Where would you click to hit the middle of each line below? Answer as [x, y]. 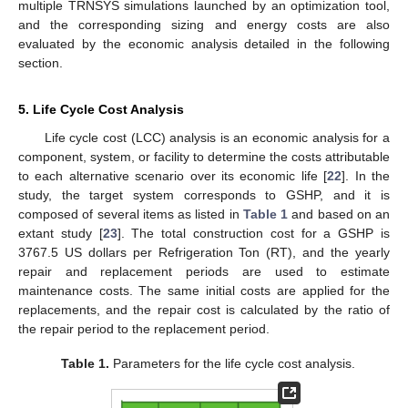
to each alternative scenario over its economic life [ [173, 175]
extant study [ [61, 233]
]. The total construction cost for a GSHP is [254, 233]
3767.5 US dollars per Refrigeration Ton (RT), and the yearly [204, 252]
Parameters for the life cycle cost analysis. [232, 363]
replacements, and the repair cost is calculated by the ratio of [204, 309]
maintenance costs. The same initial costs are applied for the [204, 290]
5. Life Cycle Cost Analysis [101, 109]
